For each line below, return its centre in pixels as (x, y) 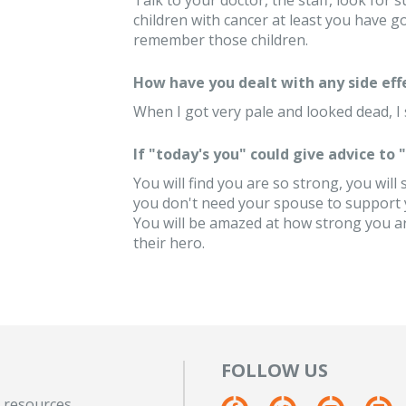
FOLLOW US (275, 370)
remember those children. (220, 40)
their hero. (169, 243)
